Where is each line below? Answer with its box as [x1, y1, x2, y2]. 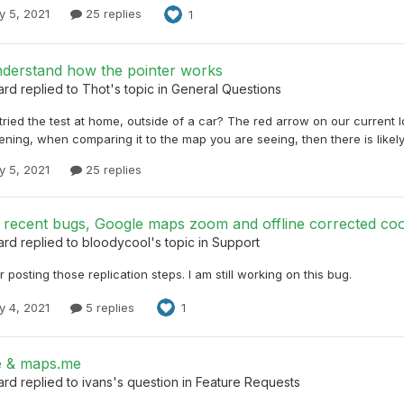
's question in [113, 374, 196, 390]
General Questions [171, 81, 281, 97]
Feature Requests [196, 374, 300, 390]
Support [212, 234, 260, 251]
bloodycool [82, 234, 151, 251]
